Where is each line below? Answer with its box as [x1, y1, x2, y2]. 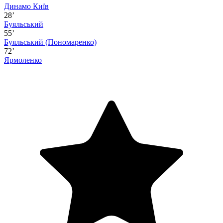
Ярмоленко [4, 56, 42, 65]
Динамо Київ [4, 2, 49, 11]
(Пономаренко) [45, 38, 97, 47]
